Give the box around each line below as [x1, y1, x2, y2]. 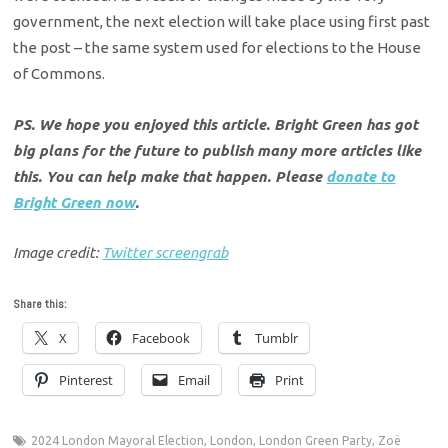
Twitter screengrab [102, 244, 229, 262]
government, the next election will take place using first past [13, 13, 431, 31]
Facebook [132, 329, 191, 348]
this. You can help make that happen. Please [13, 167, 327, 185]
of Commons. [13, 65, 106, 83]
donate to [326, 167, 396, 185]
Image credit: [13, 244, 103, 262]
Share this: [13, 296, 68, 313]
